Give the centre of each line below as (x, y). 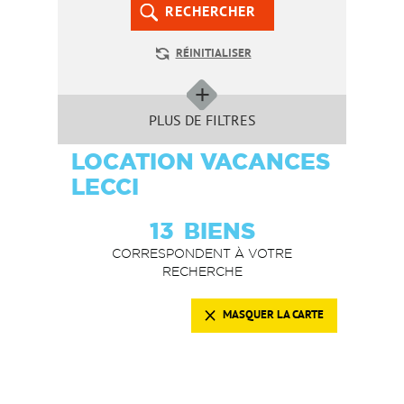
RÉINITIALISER (213, 55)
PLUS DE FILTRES (202, 122)
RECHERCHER (210, 13)
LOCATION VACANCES (201, 162)
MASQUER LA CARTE (273, 316)
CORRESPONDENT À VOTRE (202, 254)
